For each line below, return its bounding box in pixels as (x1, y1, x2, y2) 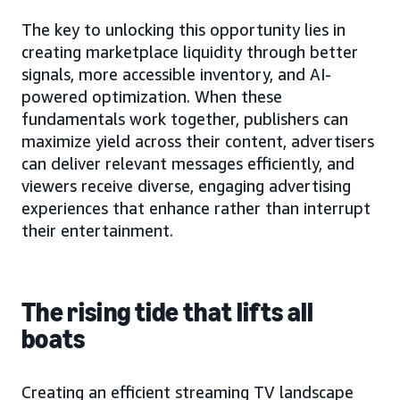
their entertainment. (21, 221, 173, 240)
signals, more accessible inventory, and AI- (21, 64, 331, 84)
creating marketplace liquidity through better (21, 42, 358, 62)
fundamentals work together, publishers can (21, 109, 348, 129)
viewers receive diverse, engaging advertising (21, 176, 351, 196)
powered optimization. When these (21, 87, 282, 106)
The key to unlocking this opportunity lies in (21, 20, 346, 39)
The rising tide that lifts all (21, 296, 314, 329)
